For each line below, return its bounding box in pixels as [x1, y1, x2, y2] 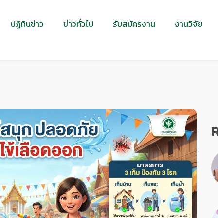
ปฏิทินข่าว [11, 18, 44, 30]
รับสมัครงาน [113, 18, 155, 30]
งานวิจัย [175, 18, 202, 30]
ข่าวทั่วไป [63, 18, 93, 30]
